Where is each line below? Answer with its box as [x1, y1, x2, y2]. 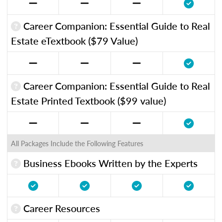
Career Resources [21, 201, 100, 215]
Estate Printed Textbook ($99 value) [11, 93, 166, 108]
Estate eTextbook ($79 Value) [11, 33, 138, 48]
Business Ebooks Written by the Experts [21, 156, 198, 170]
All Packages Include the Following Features [11, 138, 143, 148]
